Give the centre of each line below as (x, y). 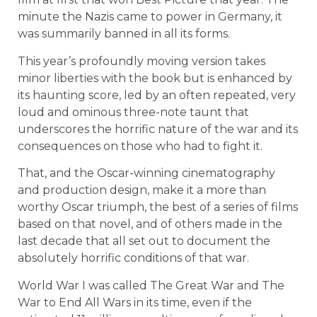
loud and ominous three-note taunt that (133, 112)
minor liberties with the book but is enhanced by (155, 78)
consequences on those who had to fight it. (149, 146)
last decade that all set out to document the (144, 241)
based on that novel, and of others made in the (150, 224)
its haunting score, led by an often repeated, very (157, 95)
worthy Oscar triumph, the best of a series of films (158, 207)
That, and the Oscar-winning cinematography (146, 173)
